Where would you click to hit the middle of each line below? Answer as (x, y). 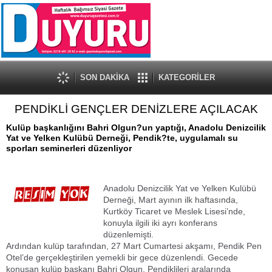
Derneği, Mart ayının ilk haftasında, (171, 200)
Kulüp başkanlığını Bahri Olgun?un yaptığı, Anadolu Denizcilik (136, 127)
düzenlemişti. (128, 234)
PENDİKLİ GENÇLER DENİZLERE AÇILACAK (136, 109)
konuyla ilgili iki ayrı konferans (160, 223)
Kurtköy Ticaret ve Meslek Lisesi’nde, (174, 211)
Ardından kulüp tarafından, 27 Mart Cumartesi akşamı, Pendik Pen (134, 246)
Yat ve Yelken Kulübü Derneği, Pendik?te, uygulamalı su (122, 138)
